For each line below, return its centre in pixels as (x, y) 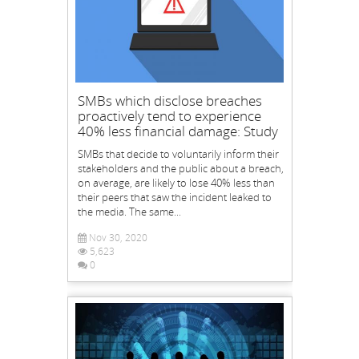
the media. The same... (129, 211)
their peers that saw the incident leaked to (174, 197)
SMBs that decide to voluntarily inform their (178, 153)
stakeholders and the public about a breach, (180, 168)
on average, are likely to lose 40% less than (176, 182)
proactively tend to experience (169, 115)
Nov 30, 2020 (117, 237)
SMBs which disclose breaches (169, 100)
